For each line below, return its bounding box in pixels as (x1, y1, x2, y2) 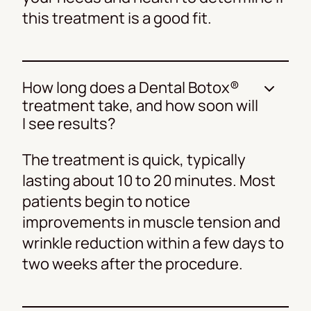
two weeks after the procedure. (22, 253, 243, 274)
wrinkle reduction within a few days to (22, 232, 284, 253)
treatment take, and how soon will (22, 94, 258, 116)
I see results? (22, 112, 116, 134)
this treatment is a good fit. (22, 7, 212, 28)
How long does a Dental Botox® (22, 76, 239, 98)
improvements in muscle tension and (22, 211, 280, 233)
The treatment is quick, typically (22, 149, 246, 170)
